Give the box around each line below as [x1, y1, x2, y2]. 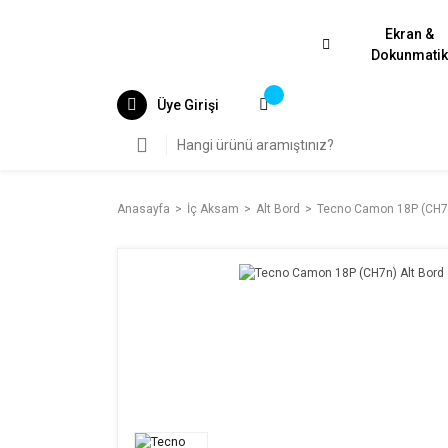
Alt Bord [256, 202, 300, 216]
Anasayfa [117, 202, 170, 216]
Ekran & [385, 26, 435, 42]
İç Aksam [187, 202, 239, 216]
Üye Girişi [157, 96, 219, 113]
